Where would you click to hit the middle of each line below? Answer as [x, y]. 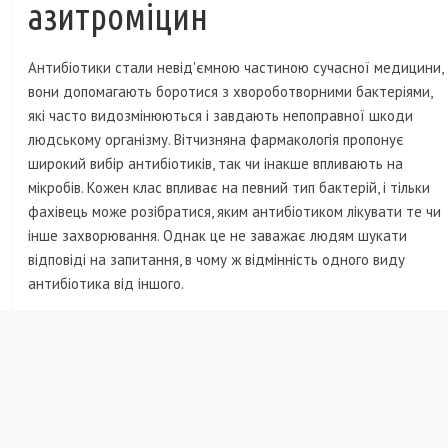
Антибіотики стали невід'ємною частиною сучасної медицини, [236, 68]
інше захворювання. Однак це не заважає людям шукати [218, 236]
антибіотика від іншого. [106, 284]
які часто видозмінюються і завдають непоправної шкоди [221, 116]
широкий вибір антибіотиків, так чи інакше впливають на [216, 164]
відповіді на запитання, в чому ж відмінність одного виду [217, 260]
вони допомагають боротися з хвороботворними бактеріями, [230, 92]
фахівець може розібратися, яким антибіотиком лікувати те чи [235, 212]
